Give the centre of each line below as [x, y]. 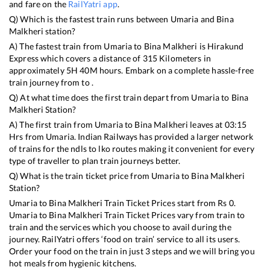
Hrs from [28, 136]
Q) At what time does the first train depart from [100, 97]
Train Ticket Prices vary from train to [174, 215]
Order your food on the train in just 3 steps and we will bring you [132, 251]
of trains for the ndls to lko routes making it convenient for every [132, 148]
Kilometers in [184, 58]
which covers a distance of [90, 58]
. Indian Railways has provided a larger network [164, 136]
